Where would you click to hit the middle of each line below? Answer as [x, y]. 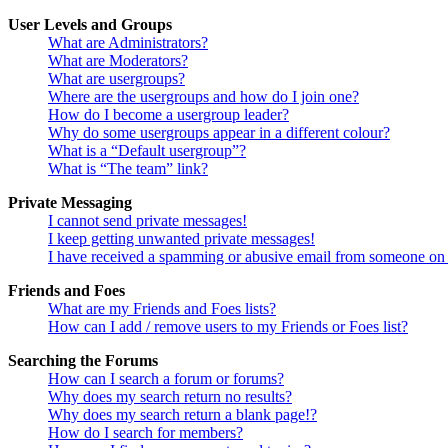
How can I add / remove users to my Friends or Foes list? [228, 327]
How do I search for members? [145, 433]
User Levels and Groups [90, 25]
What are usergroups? [116, 79]
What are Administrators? [128, 43]
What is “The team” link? [128, 169]
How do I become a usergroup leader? [168, 115]
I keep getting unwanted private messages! [181, 239]
